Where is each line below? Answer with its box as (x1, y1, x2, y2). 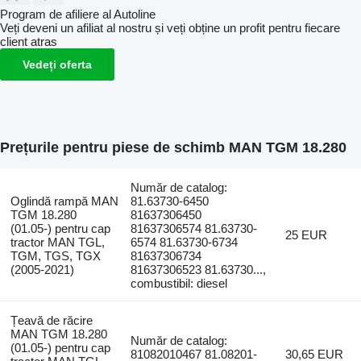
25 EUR (285, 227, 328, 242)
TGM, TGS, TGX (10, 248, 101, 263)
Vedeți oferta (23, 57, 92, 71)
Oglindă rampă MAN (10, 193, 118, 208)
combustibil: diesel (131, 276, 228, 290)
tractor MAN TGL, (10, 234, 105, 249)
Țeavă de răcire (10, 313, 93, 327)
